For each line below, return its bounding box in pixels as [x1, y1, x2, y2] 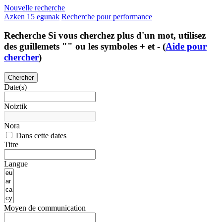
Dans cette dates [14, 131, 66, 140]
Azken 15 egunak [4, 12, 59, 21]
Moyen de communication [4, 204, 86, 213]
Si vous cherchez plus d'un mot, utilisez [48, 30, 206, 41]
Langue [4, 160, 28, 168]
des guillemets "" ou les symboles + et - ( [4, 41, 166, 52]
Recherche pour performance [61, 12, 152, 21]
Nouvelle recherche [4, 3, 65, 12]
